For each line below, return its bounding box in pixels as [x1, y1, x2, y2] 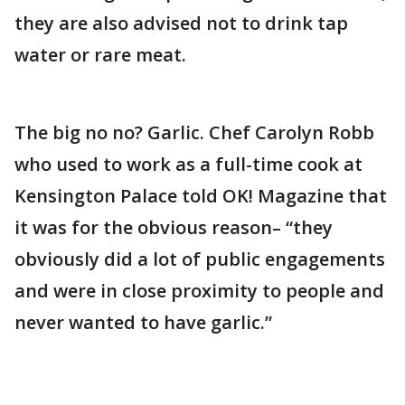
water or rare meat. [14, 42, 186, 68]
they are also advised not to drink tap [14, 11, 348, 36]
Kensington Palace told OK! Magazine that [14, 184, 387, 209]
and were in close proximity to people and [14, 278, 384, 304]
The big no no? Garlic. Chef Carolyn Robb [14, 120, 374, 146]
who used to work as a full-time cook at [14, 152, 363, 177]
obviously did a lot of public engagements [14, 247, 385, 272]
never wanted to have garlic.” [14, 310, 272, 335]
